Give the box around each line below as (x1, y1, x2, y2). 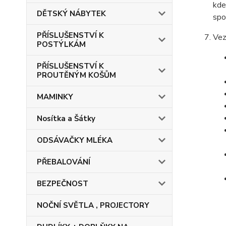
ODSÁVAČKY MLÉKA (37, 135, 112, 145)
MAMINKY (37, 92, 73, 102)
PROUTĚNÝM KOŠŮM (37, 70, 116, 80)
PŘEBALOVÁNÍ (37, 157, 90, 167)
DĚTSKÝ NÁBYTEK (37, 9, 106, 19)
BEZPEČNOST (37, 179, 88, 189)
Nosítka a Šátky (37, 114, 95, 124)
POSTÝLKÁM (37, 39, 86, 49)
